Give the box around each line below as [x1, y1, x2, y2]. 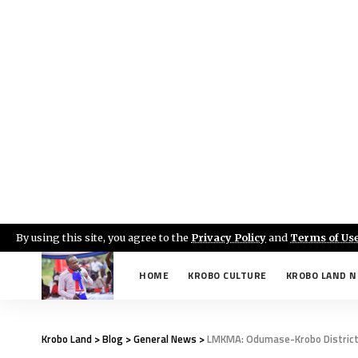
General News [133, 331, 197, 347]
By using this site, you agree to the [16, 231, 191, 244]
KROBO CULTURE [188, 268, 267, 283]
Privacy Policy [191, 231, 266, 244]
